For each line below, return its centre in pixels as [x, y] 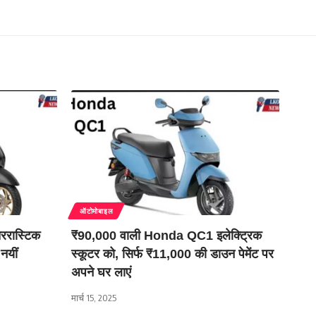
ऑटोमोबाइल [97, 211]
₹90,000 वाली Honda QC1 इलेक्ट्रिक [166, 236]
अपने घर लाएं [101, 273]
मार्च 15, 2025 [94, 298]
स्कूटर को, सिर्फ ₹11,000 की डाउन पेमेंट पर [172, 254]
